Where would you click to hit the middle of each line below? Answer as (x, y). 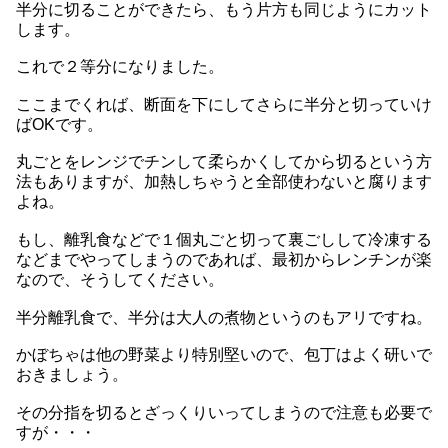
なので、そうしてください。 (120, 279)
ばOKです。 (59, 124)
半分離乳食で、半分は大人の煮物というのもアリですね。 (224, 317)
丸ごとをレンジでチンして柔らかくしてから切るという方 (224, 162)
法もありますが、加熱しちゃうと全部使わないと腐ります (224, 182)
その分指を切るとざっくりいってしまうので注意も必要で (224, 412)
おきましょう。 (72, 375)
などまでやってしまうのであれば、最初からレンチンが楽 (224, 259)
